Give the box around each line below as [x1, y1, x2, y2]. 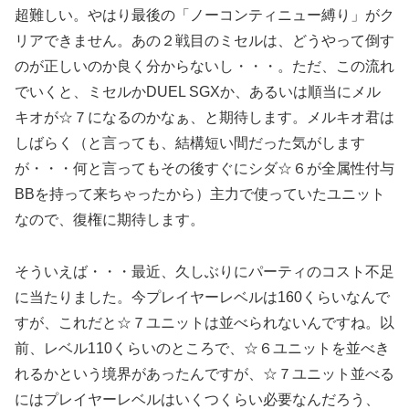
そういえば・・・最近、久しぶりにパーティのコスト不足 [15, 264, 394, 280]
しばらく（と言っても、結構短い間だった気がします [15, 135, 365, 152]
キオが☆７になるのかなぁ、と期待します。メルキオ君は [15, 110, 394, 126]
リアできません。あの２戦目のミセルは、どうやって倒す [15, 33, 394, 49]
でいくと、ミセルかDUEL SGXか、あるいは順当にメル [15, 84, 381, 100]
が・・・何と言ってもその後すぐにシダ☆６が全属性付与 [15, 161, 394, 177]
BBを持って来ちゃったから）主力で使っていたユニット [15, 186, 385, 203]
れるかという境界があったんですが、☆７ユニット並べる [15, 366, 394, 383]
